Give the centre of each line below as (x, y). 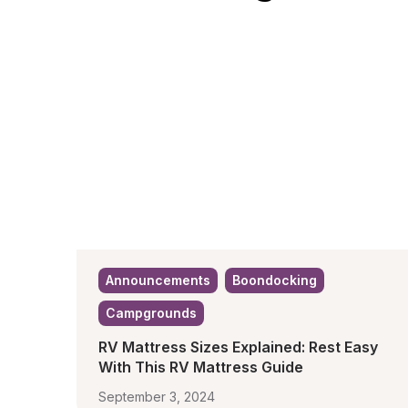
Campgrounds (151, 313)
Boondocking (275, 280)
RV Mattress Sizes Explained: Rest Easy (238, 347)
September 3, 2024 (157, 397)
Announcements (158, 280)
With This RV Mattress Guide (201, 367)
